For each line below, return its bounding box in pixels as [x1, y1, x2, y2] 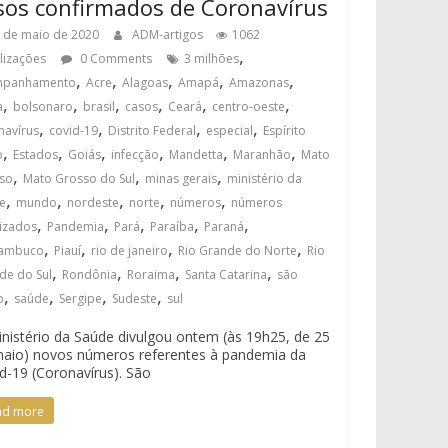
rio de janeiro [91, 242, 169, 259]
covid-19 [49, 122, 99, 139]
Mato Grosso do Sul [23, 170, 136, 187]
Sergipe [59, 290, 103, 307]
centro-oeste [212, 98, 286, 115]
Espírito [263, 122, 307, 139]
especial [206, 122, 254, 139]
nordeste [67, 194, 120, 211]
